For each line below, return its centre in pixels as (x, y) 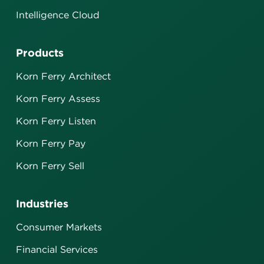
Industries (42, 204)
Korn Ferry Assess (58, 99)
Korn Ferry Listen (56, 121)
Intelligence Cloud (58, 15)
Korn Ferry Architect (63, 76)
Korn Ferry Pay (51, 143)
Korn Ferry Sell (50, 166)
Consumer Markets (59, 227)
